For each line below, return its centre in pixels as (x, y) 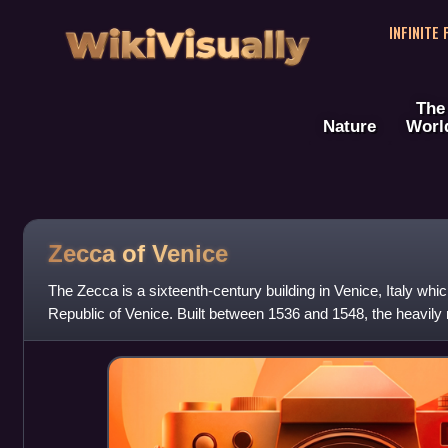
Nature (349, 126)
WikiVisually (187, 38)
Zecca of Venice (137, 253)
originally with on (101, 337)
